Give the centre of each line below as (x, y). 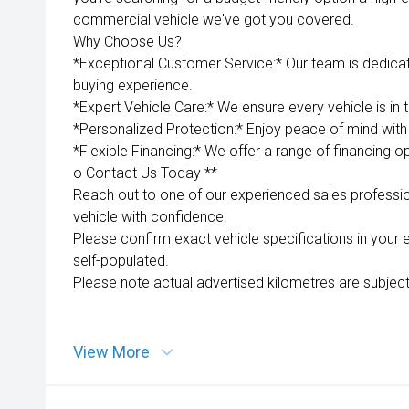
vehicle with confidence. (150, 217)
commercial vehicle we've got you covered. (214, 20)
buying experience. (133, 85)
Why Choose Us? (127, 42)
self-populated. (121, 261)
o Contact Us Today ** (145, 173)
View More (111, 352)
